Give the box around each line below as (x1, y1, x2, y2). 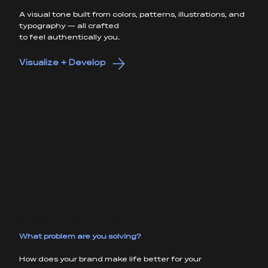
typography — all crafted (19, 23, 119, 31)
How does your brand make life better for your (19, 255, 202, 263)
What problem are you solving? (19, 233, 141, 240)
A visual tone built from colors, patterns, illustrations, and (19, 11, 245, 19)
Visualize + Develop (19, 59, 106, 68)
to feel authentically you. (19, 34, 121, 42)
